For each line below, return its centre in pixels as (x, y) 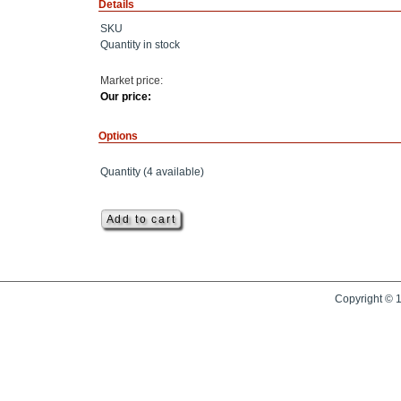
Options (118, 137)
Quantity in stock (140, 45)
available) (179, 172)
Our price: (126, 97)
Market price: (132, 81)
